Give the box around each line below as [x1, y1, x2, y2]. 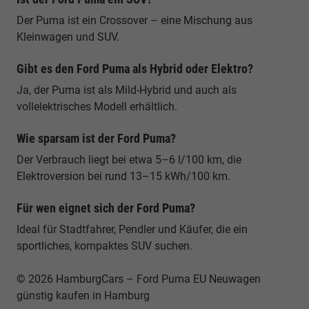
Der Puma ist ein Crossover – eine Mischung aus [17, 13, 252, 27]
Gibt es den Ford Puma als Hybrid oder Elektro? [17, 61, 253, 76]
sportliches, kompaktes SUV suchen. [17, 239, 192, 252]
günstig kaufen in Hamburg [17, 288, 150, 302]
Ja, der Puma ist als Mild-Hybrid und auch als [17, 83, 237, 97]
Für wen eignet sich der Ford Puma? [17, 200, 195, 215]
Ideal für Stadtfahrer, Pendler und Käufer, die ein [17, 222, 248, 236]
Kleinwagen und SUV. [17, 30, 119, 43]
